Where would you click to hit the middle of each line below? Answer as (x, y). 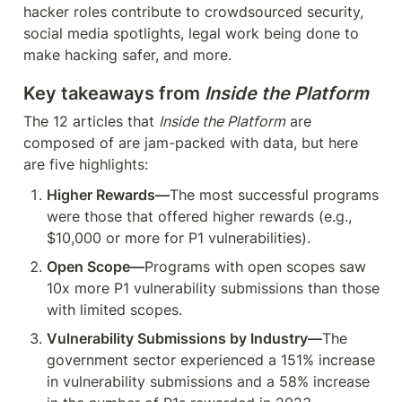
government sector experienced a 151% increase (211, 360)
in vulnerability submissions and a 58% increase (208, 381)
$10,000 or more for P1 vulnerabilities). (179, 238)
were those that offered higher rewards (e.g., (199, 216)
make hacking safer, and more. (127, 55)
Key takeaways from (114, 93)
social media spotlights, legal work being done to (191, 33)
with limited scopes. (114, 310)
